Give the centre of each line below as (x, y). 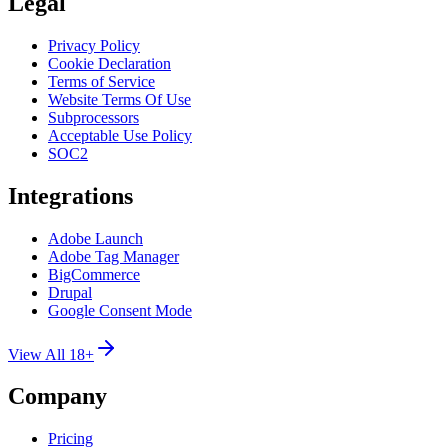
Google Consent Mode (120, 310)
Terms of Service (101, 81)
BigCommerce (94, 274)
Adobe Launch (95, 238)
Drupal (70, 292)
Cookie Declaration (109, 63)
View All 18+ (51, 354)
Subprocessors (93, 117)
